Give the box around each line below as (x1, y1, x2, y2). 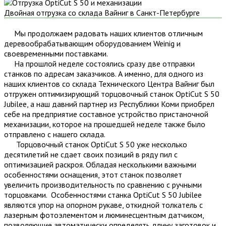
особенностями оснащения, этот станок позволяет (4, 169, 182, 180)
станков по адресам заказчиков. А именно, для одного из (4, 68, 203, 79)
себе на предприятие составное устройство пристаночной (4, 108, 208, 119)
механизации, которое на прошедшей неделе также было (4, 119, 205, 129)
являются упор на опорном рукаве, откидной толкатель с (4, 199, 203, 210)
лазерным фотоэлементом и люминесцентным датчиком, (4, 209, 204, 220)
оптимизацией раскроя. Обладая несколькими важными (4, 159, 196, 169)
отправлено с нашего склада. (4, 129, 105, 139)
